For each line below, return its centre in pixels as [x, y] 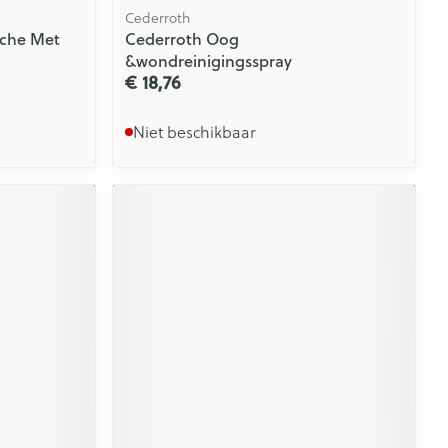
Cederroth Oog [182, 38]
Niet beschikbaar [195, 131]
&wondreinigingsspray [209, 60]
